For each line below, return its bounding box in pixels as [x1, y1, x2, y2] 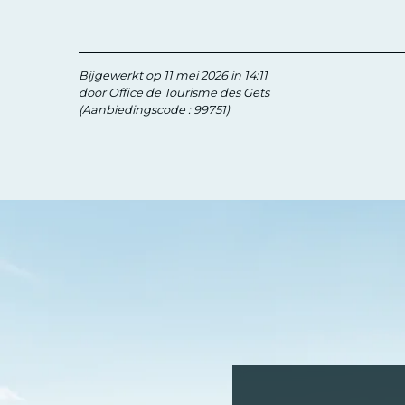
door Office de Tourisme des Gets [79, 85, 269, 99]
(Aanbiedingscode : [79, 102, 193, 117]
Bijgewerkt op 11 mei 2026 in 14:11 [79, 68, 268, 82]
